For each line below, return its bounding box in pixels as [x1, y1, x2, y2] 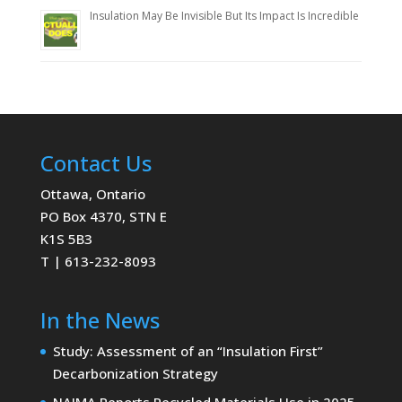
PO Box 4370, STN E [39, 206, 167, 225]
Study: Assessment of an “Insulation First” [52, 341, 323, 360]
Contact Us [39, 147, 152, 178]
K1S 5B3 [39, 229, 92, 248]
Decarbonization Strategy [52, 363, 218, 382]
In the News [39, 304, 160, 335]
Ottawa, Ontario [39, 184, 145, 203]
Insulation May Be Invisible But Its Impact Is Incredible [89, 7, 359, 23]
